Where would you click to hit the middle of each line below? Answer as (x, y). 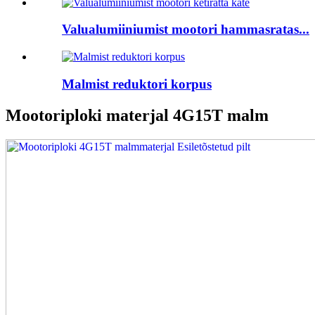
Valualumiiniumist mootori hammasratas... (186, 30)
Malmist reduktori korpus (137, 84)
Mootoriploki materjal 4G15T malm (137, 115)
